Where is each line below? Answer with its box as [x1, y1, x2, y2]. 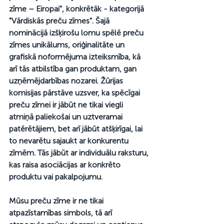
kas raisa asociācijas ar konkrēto [9, 159, 122, 169]
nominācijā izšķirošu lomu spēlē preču [9, 27, 145, 37]
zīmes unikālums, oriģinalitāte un [9, 39, 126, 49]
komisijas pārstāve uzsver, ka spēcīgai [9, 87, 142, 97]
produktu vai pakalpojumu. [9, 171, 104, 181]
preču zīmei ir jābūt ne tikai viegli [9, 99, 125, 109]
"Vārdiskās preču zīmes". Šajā [9, 15, 111, 25]
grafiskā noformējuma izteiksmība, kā [9, 51, 142, 61]
